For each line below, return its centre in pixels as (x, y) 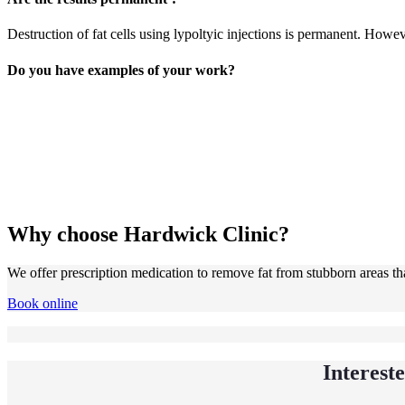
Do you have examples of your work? (121, 70)
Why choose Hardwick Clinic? (148, 234)
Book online (42, 303)
